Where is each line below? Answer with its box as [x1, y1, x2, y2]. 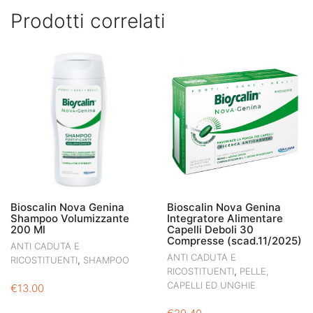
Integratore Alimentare [167, 212, 283, 226]
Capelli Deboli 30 [167, 223, 254, 237]
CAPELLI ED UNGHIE [167, 279, 256, 291]
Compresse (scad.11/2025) [167, 234, 302, 248]
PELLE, [240, 265, 269, 277]
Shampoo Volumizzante [10, 212, 129, 226]
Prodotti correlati [10, 9, 166, 34]
